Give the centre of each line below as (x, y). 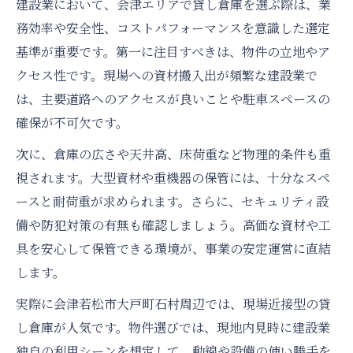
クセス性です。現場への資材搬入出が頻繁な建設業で (167, 76)
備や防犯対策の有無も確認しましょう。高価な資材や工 (173, 225)
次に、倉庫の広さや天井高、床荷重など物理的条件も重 (173, 154)
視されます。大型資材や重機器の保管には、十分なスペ (173, 178)
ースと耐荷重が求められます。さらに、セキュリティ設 (172, 202)
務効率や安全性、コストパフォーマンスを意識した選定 (173, 28)
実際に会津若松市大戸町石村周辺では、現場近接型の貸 (173, 304)
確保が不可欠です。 (72, 123)
